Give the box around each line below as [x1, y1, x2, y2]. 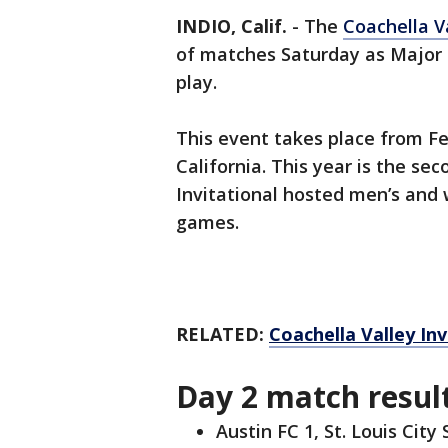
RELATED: [176, 322, 269, 347]
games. [176, 210, 244, 235]
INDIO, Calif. [176, 14, 287, 39]
